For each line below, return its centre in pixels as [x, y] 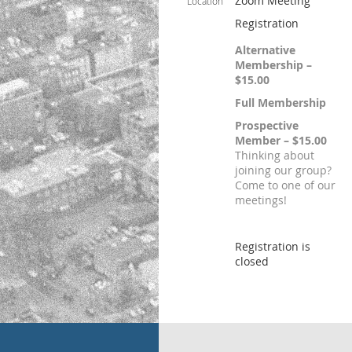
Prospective [267, 125]
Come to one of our [285, 185]
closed [252, 261]
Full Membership [280, 103]
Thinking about [275, 155]
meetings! [261, 200]
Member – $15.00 [281, 140]
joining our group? [283, 170]
